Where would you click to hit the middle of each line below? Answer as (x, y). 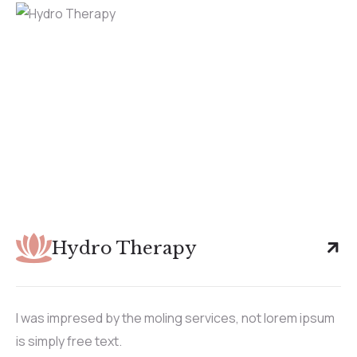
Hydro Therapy (124, 248)
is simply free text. (69, 341)
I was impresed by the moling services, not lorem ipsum (175, 318)
